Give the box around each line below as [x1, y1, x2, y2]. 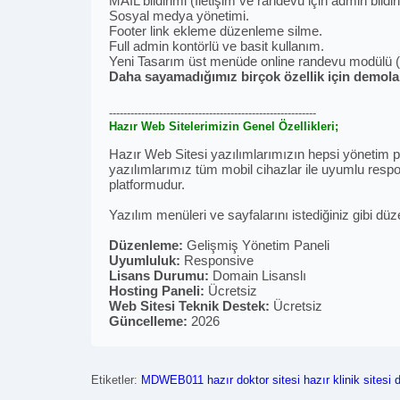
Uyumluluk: [109, 253, 184, 268]
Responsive [184, 253, 254, 268]
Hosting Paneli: [109, 283, 208, 298]
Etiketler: [91, 373, 141, 387]
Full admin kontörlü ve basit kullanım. [109, 38, 324, 54]
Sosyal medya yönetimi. [109, 8, 249, 23]
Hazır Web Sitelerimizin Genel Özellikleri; [109, 120, 338, 133]
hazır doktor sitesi [207, 373, 300, 387]
